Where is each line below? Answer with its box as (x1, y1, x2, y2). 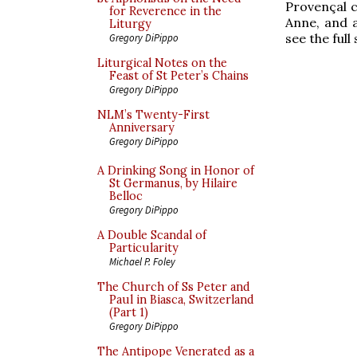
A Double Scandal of (97, 228, 206, 242)
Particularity (109, 241, 178, 255)
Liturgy (109, 17, 151, 31)
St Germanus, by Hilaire (109, 176, 237, 190)
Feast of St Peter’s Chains (109, 69, 249, 83)
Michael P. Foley (109, 255, 175, 268)
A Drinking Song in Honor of (97, 163, 254, 178)
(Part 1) (109, 305, 148, 320)
